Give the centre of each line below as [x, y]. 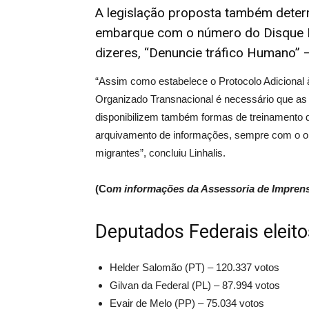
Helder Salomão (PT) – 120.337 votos [195, 267]
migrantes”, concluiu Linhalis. [160, 153]
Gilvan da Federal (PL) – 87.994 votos [195, 285]
